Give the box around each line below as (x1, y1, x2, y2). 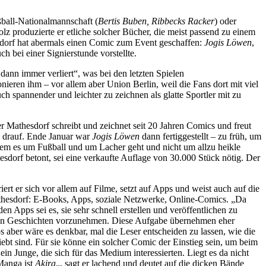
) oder (214, 15, 236, 26)
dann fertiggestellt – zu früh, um (140, 131, 261, 141)
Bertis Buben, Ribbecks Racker (98, 15, 214, 26)
